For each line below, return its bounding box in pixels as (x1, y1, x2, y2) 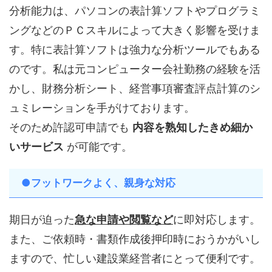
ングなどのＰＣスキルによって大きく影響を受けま (9, 23, 260, 36)
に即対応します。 (173, 212, 260, 226)
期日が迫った (9, 212, 75, 226)
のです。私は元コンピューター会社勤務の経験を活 (9, 62, 260, 75)
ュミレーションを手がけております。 (9, 101, 195, 114)
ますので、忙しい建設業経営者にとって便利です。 (9, 251, 260, 265)
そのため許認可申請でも (9, 120, 132, 134)
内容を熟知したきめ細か (132, 120, 253, 134)
